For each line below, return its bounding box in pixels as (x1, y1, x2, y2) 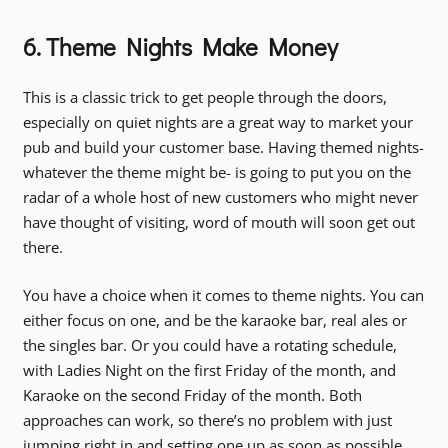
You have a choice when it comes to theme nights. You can (22, 284, 424, 305)
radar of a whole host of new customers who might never (22, 187, 418, 208)
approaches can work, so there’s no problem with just (22, 409, 392, 430)
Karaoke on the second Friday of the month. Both (22, 384, 362, 405)
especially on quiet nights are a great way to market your (22, 112, 413, 133)
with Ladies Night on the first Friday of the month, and (22, 359, 396, 380)
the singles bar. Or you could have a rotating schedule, (22, 334, 397, 355)
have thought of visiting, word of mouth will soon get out (22, 212, 415, 233)
